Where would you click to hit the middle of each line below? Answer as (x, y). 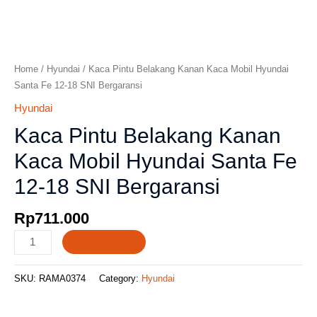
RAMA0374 (62, 278)
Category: (120, 278)
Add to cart (104, 242)
